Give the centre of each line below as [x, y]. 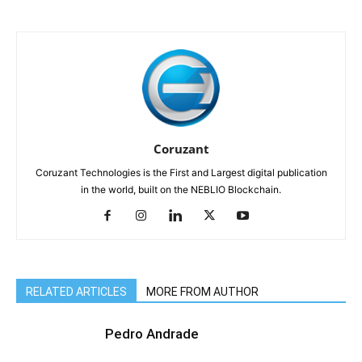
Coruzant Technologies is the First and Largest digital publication [181, 172]
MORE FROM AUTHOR [202, 291]
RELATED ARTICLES [76, 291]
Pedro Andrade [152, 333]
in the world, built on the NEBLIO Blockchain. [181, 189]
